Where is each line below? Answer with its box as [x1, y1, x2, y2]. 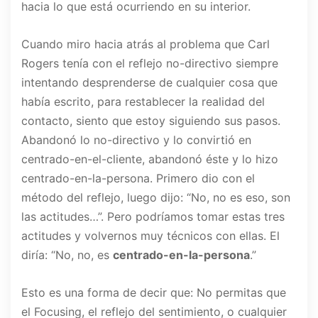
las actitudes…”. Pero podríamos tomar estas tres [21, 209, 285, 224]
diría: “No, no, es [21, 248, 113, 263]
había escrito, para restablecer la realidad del [21, 94, 265, 109]
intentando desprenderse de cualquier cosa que [21, 75, 278, 90]
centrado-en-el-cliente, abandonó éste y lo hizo [21, 152, 278, 167]
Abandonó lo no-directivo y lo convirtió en [21, 133, 251, 148]
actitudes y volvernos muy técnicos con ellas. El [21, 229, 280, 243]
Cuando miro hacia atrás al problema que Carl [21, 37, 270, 52]
